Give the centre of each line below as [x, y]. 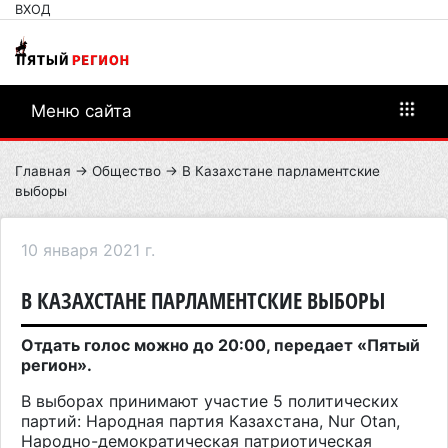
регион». [56, 364]
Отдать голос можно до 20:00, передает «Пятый [220, 344]
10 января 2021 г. [88, 249]
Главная [43, 170]
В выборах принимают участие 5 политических [210, 400]
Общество [126, 170]
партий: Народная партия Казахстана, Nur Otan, [210, 420]
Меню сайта [81, 110]
